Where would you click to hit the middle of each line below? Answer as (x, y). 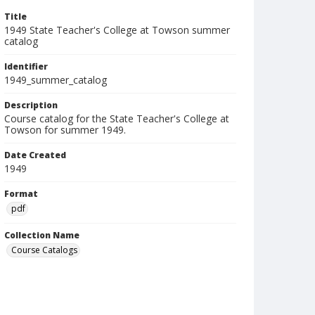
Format (21, 194)
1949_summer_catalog (56, 80)
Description (31, 105)
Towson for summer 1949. (65, 130)
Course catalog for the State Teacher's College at (117, 118)
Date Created (35, 155)
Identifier (26, 66)
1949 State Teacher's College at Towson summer (117, 30)
